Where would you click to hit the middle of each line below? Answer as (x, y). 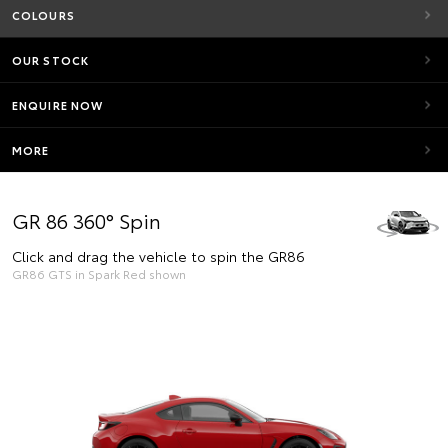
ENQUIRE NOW (58, 105)
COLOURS (43, 15)
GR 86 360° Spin (86, 220)
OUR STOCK (50, 60)
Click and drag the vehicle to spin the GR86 (158, 256)
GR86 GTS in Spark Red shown (99, 273)
